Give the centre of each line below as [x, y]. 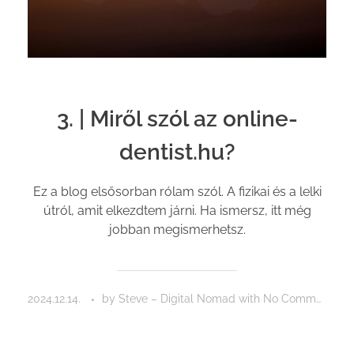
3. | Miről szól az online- [177, 119]
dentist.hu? [177, 152]
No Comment [290, 299]
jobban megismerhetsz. [177, 230]
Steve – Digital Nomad [179, 299]
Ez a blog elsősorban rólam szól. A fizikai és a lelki [177, 192]
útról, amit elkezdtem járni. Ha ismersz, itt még [177, 211]
